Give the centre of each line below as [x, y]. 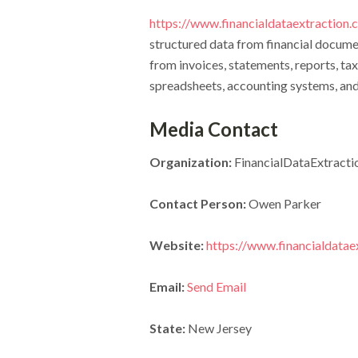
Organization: [190, 162]
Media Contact [213, 129]
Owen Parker [283, 203]
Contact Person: [197, 203]
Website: [176, 245]
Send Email [216, 286]
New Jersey [218, 328]
